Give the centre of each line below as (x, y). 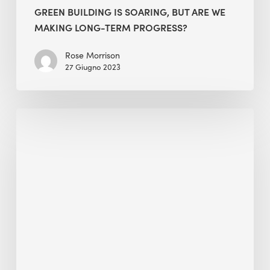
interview (38, 181)
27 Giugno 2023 (93, 67)
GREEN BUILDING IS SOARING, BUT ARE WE (130, 12)
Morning (36, 149)
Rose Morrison (92, 55)
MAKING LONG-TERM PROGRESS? (111, 27)
